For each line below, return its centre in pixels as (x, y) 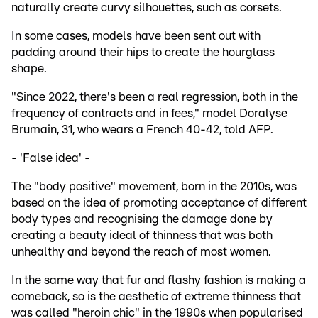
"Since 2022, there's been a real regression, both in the (155, 97)
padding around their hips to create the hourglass (143, 53)
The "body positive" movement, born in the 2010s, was (154, 187)
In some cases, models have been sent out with (136, 36)
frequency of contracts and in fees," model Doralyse (149, 114)
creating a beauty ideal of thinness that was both (142, 236)
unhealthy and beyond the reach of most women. (141, 252)
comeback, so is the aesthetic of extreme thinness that (156, 297)
